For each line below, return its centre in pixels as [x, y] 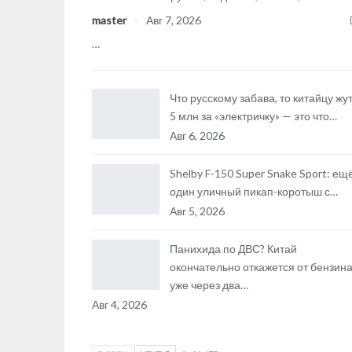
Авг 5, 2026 [197, 211]
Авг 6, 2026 [197, 136]
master [110, 20]
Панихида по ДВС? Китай [233, 249]
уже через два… [209, 285]
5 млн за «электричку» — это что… [253, 116]
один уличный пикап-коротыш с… [254, 191]
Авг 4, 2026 [119, 304]
